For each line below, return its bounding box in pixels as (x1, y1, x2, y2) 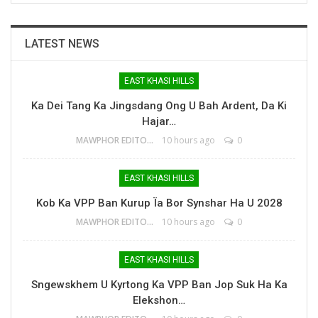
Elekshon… (133, 293, 185, 307)
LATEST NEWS (25, 36, 99, 50)
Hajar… (142, 114, 176, 128)
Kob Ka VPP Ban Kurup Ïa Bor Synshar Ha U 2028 (35, 196, 283, 209)
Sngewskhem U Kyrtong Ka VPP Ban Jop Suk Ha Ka (31, 278, 287, 291)
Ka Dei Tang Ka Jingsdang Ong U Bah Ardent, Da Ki (31, 99, 287, 112)
